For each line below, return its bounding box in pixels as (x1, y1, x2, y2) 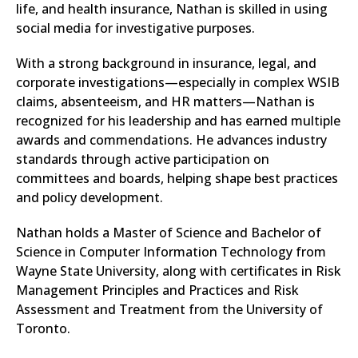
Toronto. (16, 320, 70, 337)
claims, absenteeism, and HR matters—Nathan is (16, 93, 315, 110)
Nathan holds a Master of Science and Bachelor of (16, 224, 321, 241)
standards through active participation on (16, 150, 269, 168)
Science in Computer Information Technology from (16, 243, 326, 261)
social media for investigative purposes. (16, 19, 255, 37)
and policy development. (16, 189, 163, 206)
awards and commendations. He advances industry (16, 131, 327, 149)
